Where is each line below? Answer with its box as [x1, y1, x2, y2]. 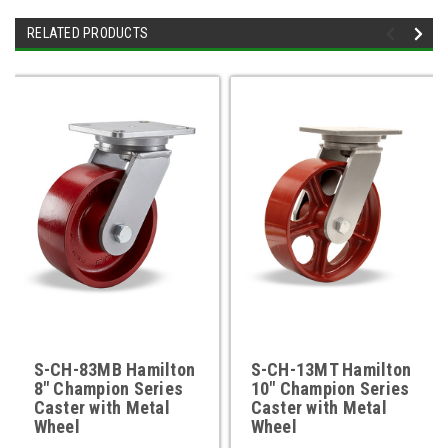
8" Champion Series [33, 378, 183, 400]
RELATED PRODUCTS [27, 25, 148, 42]
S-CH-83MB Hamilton [33, 359, 195, 381]
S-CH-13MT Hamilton [250, 359, 411, 381]
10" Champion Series [250, 378, 410, 400]
